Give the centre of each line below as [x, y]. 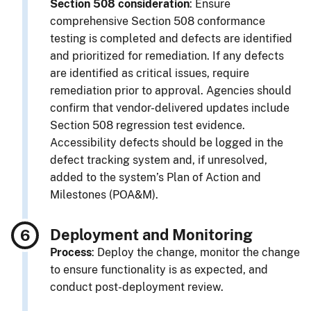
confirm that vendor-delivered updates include [170, 108]
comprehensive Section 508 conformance [158, 21]
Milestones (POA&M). [104, 194]
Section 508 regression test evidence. [148, 125]
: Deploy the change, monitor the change [196, 252]
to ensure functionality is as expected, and [159, 269]
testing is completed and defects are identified [171, 38]
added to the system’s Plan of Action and [155, 177]
